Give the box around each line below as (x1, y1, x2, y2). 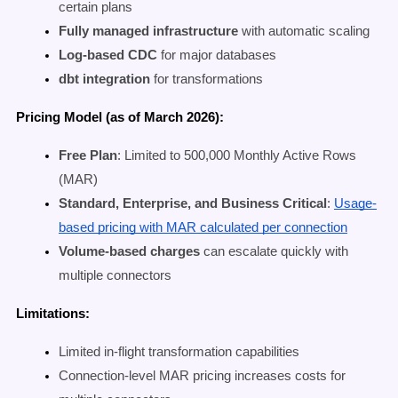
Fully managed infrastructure (59, 24, 238, 39)
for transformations (150, 72, 263, 87)
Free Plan (59, 148, 117, 163)
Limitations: (16, 306, 90, 322)
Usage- (334, 196, 377, 211)
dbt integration (59, 72, 150, 87)
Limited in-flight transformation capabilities (59, 345, 299, 360)
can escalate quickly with (200, 244, 348, 259)
